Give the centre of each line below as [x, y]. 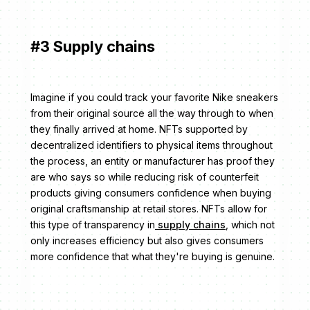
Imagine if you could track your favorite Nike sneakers [154, 98]
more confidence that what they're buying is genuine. [153, 257]
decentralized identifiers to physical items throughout [152, 145]
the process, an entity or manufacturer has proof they [153, 161]
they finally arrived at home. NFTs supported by [139, 129]
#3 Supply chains [93, 47]
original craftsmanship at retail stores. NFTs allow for [149, 209]
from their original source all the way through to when [152, 113]
